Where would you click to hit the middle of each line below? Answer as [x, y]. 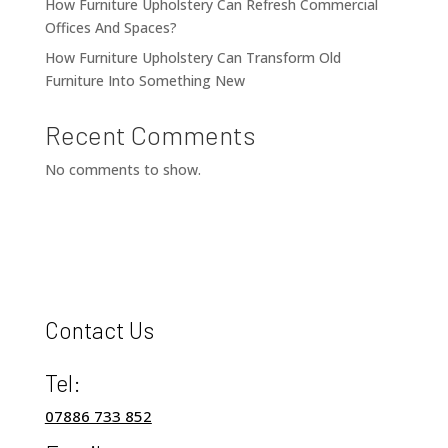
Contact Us [99, 330]
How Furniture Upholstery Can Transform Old [192, 58]
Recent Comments [150, 135]
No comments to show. [122, 170]
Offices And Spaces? [110, 28]
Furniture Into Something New [144, 81]
